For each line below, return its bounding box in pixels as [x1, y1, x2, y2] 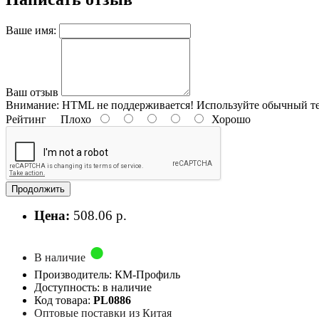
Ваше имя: [6, 23, 56, 36]
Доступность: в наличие [34, 281, 152, 293]
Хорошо [206, 113, 251, 125]
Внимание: [6, 98, 59, 111]
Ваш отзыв [6, 85, 58, 98]
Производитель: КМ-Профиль [34, 268, 180, 281]
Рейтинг [6, 113, 46, 125]
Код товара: [34, 293, 93, 306]
